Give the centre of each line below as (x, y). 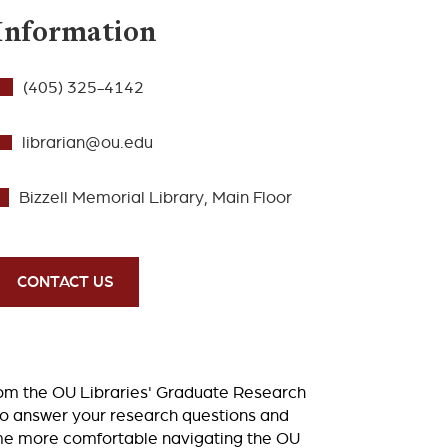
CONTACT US (66, 281)
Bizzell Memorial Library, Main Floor (155, 197)
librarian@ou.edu (88, 142)
